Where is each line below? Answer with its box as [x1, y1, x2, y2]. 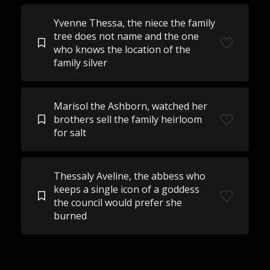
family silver [53, 56, 107, 69]
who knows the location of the [53, 43, 190, 56]
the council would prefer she [53, 196, 182, 209]
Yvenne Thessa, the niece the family [53, 16, 215, 30]
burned [53, 209, 87, 222]
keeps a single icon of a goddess [53, 183, 199, 196]
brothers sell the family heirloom [53, 113, 202, 126]
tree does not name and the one [53, 30, 199, 43]
